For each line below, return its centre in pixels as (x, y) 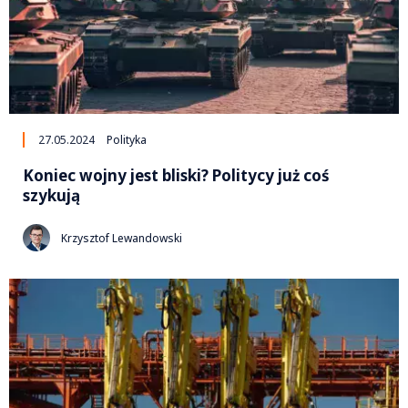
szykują (51, 196)
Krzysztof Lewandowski (122, 238)
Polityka (127, 140)
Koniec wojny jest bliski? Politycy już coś (176, 176)
